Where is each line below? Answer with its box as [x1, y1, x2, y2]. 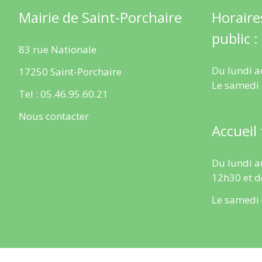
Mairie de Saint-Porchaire [19, 8, 182, 27]
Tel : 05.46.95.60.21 [19, 87, 108, 101]
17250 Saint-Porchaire [19, 65, 122, 79]
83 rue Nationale [19, 43, 96, 57]
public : [212, 29, 258, 49]
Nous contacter [19, 109, 89, 123]
